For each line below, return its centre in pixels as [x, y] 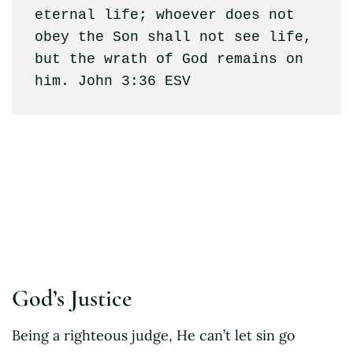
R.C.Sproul [58, 191]
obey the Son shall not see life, [173, 37]
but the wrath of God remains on [169, 59]
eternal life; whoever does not [164, 15]
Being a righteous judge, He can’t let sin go [154, 335]
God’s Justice [72, 298]
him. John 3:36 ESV [112, 82]
